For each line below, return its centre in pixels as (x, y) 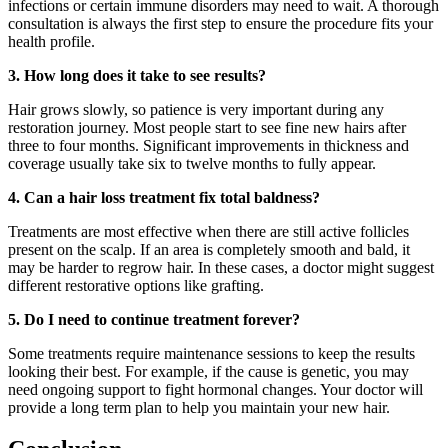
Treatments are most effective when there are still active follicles (208, 231)
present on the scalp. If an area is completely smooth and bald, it (209, 249)
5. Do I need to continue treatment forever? (154, 319)
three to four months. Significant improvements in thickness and (208, 145)
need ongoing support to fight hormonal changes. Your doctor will (215, 389)
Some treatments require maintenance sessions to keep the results (211, 353)
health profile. (51, 41)
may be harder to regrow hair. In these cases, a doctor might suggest (221, 267)
